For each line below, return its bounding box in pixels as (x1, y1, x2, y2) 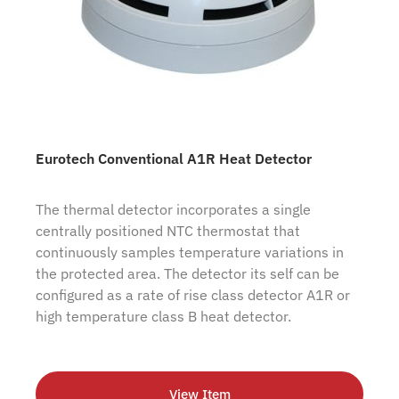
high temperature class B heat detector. (36, 307, 291, 326)
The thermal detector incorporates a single (36, 200, 311, 219)
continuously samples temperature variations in (36, 243, 344, 262)
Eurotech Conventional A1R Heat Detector (36, 150, 312, 168)
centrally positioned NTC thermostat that (36, 222, 300, 240)
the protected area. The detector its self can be (36, 265, 339, 283)
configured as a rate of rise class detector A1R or (36, 286, 350, 305)
